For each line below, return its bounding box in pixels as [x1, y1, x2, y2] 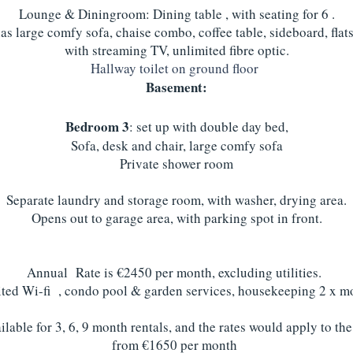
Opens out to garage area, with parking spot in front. [31, 209, 322, 227]
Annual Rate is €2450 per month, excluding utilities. [27, 263, 326, 281]
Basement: [146, 77, 207, 97]
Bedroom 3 [65, 117, 129, 136]
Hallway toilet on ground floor [90, 59, 263, 77]
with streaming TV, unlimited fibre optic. [64, 41, 289, 59]
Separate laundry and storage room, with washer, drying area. [6, 191, 347, 209]
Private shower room [120, 154, 233, 173]
